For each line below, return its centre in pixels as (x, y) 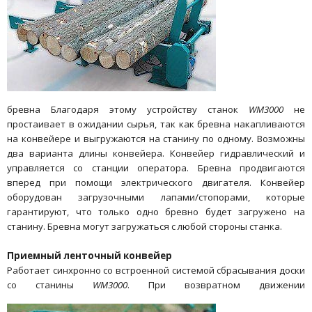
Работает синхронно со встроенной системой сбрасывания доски (156, 270)
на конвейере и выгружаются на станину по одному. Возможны (156, 138)
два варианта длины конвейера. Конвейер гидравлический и (156, 153)
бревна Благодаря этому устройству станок (128, 109)
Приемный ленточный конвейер (89, 255)
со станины (50, 284)
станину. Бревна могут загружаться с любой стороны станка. (145, 226)
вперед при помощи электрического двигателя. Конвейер (156, 182)
